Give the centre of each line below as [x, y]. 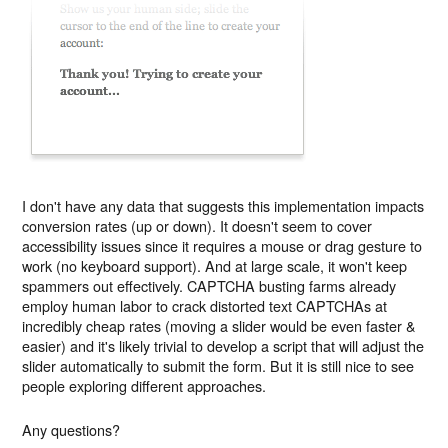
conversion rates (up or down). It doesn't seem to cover [197, 225]
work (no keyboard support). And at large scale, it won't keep [215, 265]
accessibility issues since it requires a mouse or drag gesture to [222, 245]
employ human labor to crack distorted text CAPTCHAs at [205, 305]
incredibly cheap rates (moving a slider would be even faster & [219, 325]
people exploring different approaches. [144, 385]
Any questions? [71, 429]
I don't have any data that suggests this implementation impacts [223, 205]
